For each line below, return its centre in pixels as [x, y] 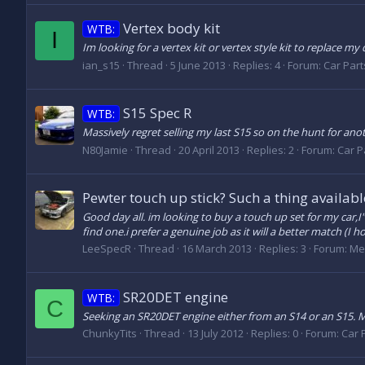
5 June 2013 [198, 65]
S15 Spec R [157, 113]
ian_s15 [101, 65]
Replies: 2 [270, 150]
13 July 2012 [215, 334]
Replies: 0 [275, 334]
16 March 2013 [217, 249]
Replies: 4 [257, 65]
